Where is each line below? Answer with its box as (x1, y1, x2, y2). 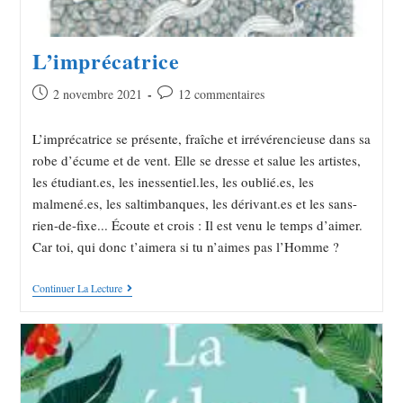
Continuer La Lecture (31, 281, 122, 296)
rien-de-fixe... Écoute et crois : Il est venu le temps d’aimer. (31, 216, 363, 235)
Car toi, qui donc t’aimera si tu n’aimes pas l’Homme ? (31, 237, 339, 256)
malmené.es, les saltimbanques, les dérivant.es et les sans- (31, 194, 357, 213)
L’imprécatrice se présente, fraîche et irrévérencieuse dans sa (31, 130, 371, 148)
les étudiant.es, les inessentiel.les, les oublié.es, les (31, 173, 314, 192)
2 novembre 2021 (52, 85, 142, 103)
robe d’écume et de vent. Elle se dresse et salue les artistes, (31, 151, 361, 170)
